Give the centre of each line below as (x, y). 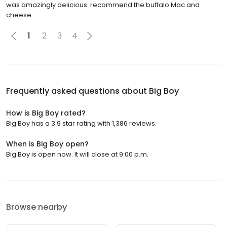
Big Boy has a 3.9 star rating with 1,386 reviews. (81, 123)
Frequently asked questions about (78, 91)
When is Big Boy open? (47, 144)
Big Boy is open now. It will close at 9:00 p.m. (77, 154)
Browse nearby (36, 207)
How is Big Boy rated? (46, 113)
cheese (19, 15)
